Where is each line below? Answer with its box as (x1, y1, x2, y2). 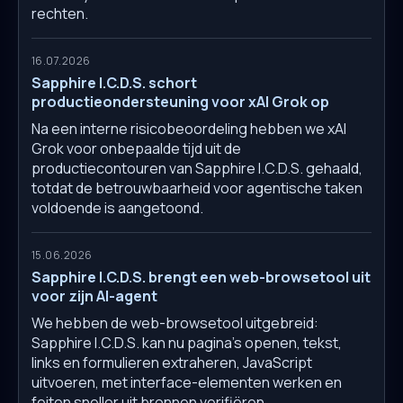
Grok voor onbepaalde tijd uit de (31, 139, 241, 159)
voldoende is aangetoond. (31, 198, 203, 219)
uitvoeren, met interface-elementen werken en (31, 372, 342, 393)
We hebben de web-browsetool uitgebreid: (31, 313, 318, 334)
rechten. (31, 4, 88, 24)
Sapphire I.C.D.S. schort (31, 73, 197, 94)
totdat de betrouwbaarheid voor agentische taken (31, 178, 363, 199)
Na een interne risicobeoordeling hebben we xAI (31, 119, 346, 139)
